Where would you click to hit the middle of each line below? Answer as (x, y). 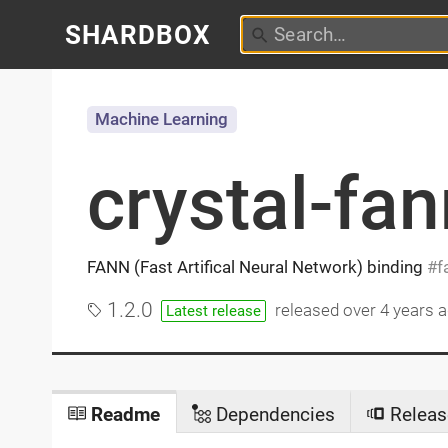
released (309, 311)
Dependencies (272, 414)
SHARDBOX (138, 34)
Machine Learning (162, 119)
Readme (123, 414)
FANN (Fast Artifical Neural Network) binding (256, 266)
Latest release (214, 310)
